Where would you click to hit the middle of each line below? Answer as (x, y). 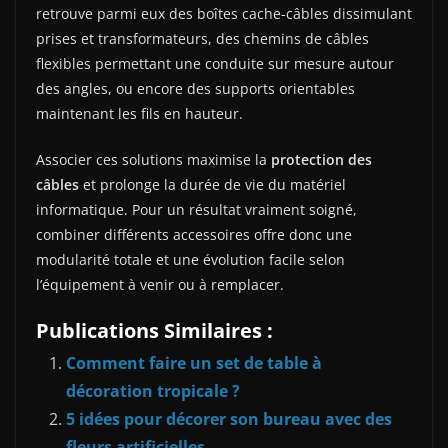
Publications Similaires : (154, 330)
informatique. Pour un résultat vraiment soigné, (196, 209)
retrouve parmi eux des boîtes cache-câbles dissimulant (224, 13)
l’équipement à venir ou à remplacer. (160, 284)
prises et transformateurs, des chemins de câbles (202, 38)
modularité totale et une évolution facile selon (190, 259)
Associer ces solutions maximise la (153, 159)
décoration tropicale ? (153, 390)
